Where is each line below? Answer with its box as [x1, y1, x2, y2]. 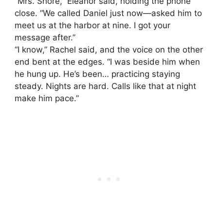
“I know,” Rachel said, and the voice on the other [15, 44, 203, 54]
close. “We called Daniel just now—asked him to [15, 8, 202, 18]
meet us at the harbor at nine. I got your [15, 20, 170, 30]
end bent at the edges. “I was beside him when [15, 56, 200, 67]
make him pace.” [15, 93, 79, 103]
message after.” [15, 32, 75, 42]
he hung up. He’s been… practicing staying [15, 69, 180, 79]
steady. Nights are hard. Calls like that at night [15, 81, 196, 91]
